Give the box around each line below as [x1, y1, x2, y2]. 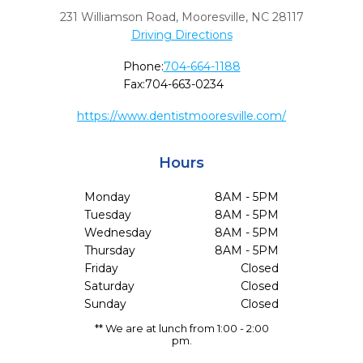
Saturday [84, 279, 135, 293]
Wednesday [84, 225, 152, 240]
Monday [84, 190, 130, 204]
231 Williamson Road [59, 10, 176, 24]
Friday [84, 261, 118, 275]
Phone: [122, 59, 164, 74]
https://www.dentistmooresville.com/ [77, 109, 286, 123]
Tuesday [84, 207, 131, 222]
